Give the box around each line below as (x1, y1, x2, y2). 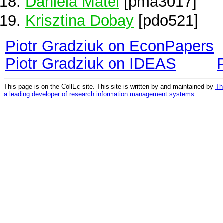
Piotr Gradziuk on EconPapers (5, 37, 214, 55)
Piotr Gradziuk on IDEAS (5, 55, 176, 72)
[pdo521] (134, 12, 198, 29)
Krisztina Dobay (25, 12, 134, 29)
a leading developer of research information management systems (4, 90, 194, 98)
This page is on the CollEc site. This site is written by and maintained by (4, 82, 215, 90)
